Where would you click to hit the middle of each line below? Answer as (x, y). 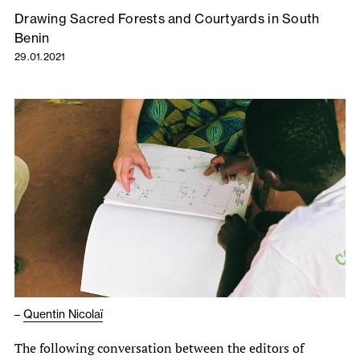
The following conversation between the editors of (159, 348)
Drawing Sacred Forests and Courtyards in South (167, 18)
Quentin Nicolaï (63, 315)
